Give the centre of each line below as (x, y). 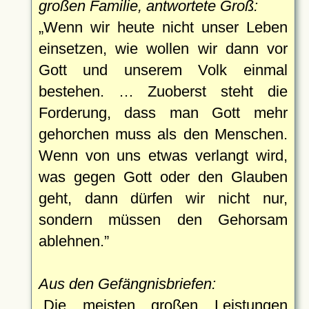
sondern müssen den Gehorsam (163, 219)
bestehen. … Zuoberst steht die (163, 91)
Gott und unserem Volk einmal (163, 70)
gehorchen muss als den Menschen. (163, 134)
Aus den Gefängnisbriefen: (127, 283)
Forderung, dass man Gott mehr (163, 112)
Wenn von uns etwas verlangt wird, (163, 155)
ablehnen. (71, 241)
